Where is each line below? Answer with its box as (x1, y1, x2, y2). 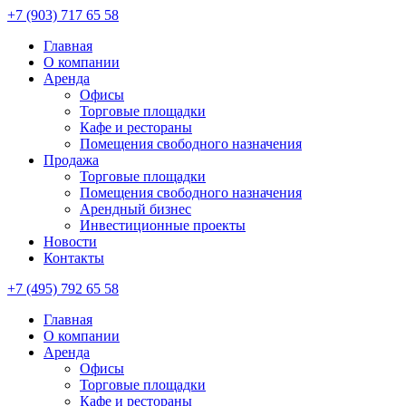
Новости (43, 234, 97, 249)
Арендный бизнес (80, 201, 191, 217)
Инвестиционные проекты (80, 217, 246, 233)
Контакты (43, 250, 104, 266)
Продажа (43, 152, 99, 168)
